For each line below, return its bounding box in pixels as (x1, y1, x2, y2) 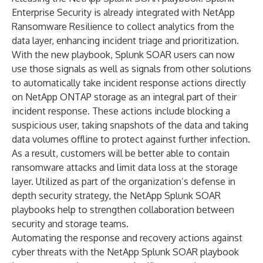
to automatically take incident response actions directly (12, 77, 246, 89)
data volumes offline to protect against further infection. (12, 133, 250, 145)
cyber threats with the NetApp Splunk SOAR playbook (12, 246, 239, 258)
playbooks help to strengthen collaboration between (12, 204, 234, 215)
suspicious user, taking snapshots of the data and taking (12, 119, 248, 131)
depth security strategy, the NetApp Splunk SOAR (12, 190, 221, 201)
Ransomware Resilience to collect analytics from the (12, 21, 234, 32)
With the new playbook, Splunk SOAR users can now (12, 49, 235, 60)
